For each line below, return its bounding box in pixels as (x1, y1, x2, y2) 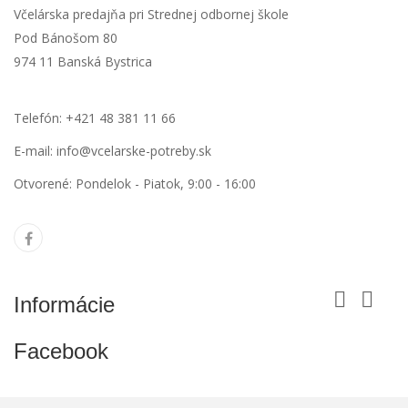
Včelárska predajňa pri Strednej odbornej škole (14, 5, 289, 23)
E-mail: (14, 141, 53, 159)
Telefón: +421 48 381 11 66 (14, 108, 176, 127)
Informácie (14, 291, 115, 317)
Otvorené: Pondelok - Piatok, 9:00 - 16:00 (14, 174, 256, 192)
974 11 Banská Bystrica (14, 52, 152, 70)
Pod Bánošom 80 (14, 28, 117, 46)
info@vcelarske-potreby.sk (53, 141, 211, 159)
